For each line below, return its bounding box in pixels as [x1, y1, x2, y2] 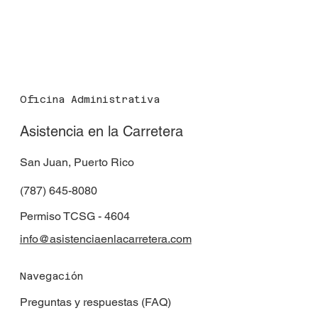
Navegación [19, 270, 83, 283]
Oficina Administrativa [19, 93, 160, 105]
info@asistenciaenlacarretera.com [19, 231, 192, 246]
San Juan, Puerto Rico [19, 155, 134, 169]
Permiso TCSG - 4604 [19, 209, 130, 223]
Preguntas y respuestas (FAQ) [19, 295, 171, 309]
